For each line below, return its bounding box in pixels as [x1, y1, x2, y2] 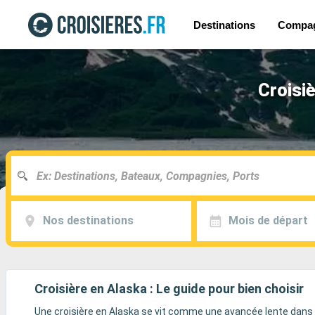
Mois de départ [228, 214, 308, 228]
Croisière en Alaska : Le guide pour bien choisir [34, 281, 304, 296]
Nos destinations [42, 214, 134, 228]
